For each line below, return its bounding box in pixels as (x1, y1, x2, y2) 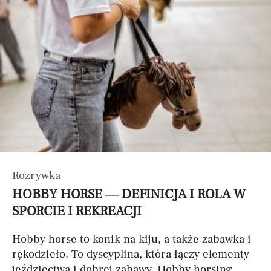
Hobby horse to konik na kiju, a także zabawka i (12, 232, 251, 246)
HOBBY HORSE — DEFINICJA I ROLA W (12, 186, 246, 203)
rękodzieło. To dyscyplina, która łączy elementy (12, 247, 249, 261)
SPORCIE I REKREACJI (12, 203, 142, 220)
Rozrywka (12, 168, 60, 183)
